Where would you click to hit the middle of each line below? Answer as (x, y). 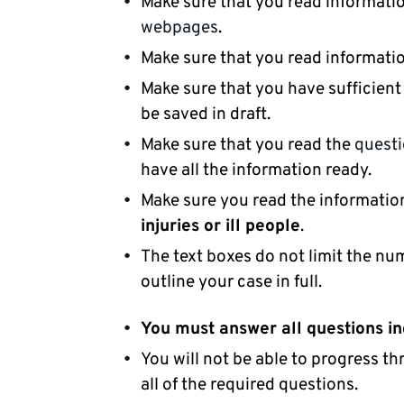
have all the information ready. (256, 171)
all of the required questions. (249, 386)
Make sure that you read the (248, 146)
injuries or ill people (220, 227)
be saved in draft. (206, 115)
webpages (179, 28)
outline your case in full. (231, 283)
